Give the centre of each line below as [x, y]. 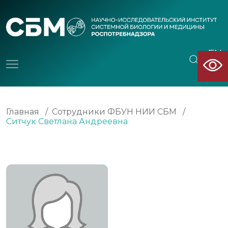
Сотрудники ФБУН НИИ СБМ [114, 111]
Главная [23, 111]
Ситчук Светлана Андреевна [67, 121]
